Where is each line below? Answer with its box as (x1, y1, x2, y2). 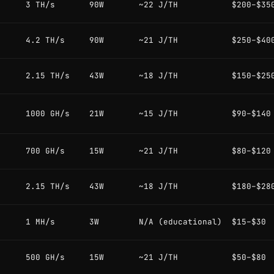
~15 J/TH (139, 108, 178, 119)
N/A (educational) (139, 217, 222, 228)
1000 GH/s (26, 108, 70, 119)
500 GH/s (26, 252, 65, 263)
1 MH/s (26, 217, 55, 228)
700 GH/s (26, 146, 65, 157)
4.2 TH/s (26, 35, 65, 46)
